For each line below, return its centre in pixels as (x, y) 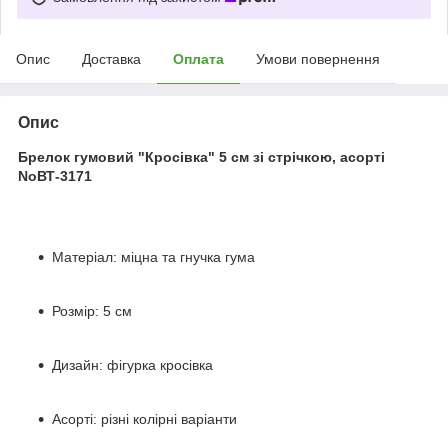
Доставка (111, 58)
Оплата (198, 58)
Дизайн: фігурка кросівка (132, 364)
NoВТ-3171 (55, 175)
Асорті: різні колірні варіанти (144, 418)
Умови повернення (318, 58)
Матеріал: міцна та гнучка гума (153, 256)
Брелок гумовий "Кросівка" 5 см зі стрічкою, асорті (201, 156)
